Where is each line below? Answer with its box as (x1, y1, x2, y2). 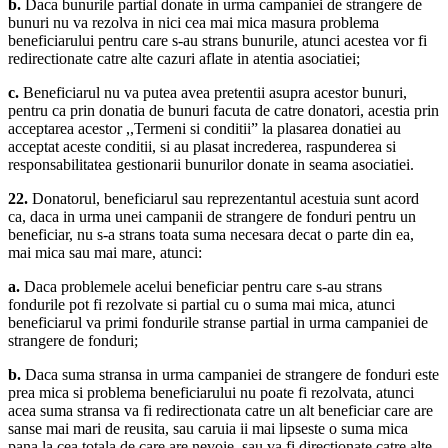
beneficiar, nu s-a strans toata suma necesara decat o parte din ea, (8, 226, 414, 244)
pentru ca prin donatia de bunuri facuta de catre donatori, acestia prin (8, 102, 439, 120)
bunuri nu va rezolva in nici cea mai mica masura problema (8, 14, 379, 32)
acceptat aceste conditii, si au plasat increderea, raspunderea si (8, 138, 396, 156)
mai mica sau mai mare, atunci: (8, 244, 202, 262)
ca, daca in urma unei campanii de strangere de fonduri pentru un (8, 208, 416, 226)
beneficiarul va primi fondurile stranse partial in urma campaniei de (8, 314, 428, 332)
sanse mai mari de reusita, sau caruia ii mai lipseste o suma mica (8, 420, 408, 438)
